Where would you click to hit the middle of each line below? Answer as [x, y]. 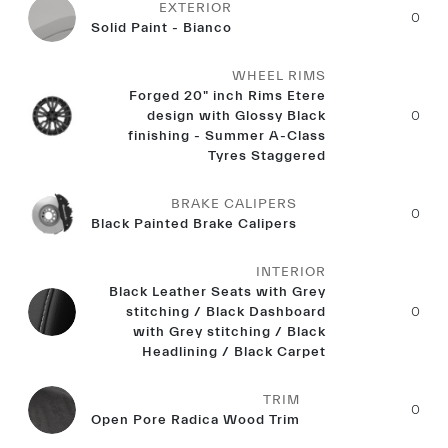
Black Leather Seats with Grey [218, 292]
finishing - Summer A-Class [227, 136]
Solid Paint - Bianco [161, 28]
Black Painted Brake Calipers [194, 224]
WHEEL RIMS [279, 76]
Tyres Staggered [267, 156]
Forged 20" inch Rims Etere [228, 96]
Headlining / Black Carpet [234, 352]
